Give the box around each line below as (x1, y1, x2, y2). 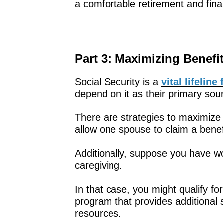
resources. (74, 207, 121, 219)
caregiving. (74, 159, 122, 171)
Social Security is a (74, 76, 161, 87)
